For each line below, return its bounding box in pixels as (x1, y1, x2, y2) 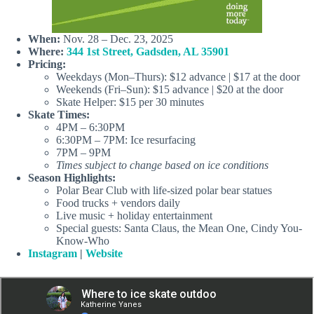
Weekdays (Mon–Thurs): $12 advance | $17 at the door (56, 71, 300, 83)
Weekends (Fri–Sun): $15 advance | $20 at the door (56, 83, 283, 96)
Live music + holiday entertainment (56, 210, 212, 222)
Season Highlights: (28, 172, 116, 184)
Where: (28, 46, 67, 58)
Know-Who (56, 235, 109, 247)
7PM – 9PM (56, 146, 111, 159)
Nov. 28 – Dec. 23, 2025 (60, 33, 173, 46)
